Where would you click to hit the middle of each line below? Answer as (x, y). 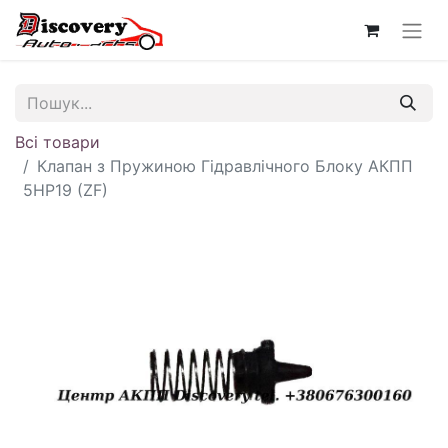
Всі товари (57, 141)
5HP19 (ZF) (65, 189)
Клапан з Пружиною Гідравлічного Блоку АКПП (225, 165)
